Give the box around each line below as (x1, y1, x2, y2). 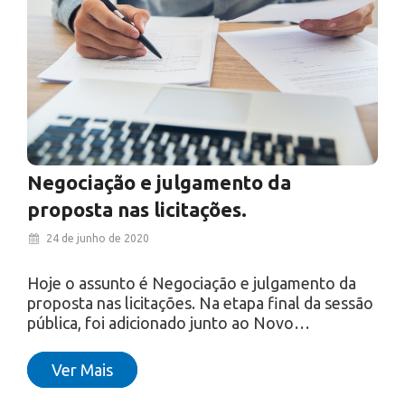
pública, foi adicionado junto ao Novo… (27, 313, 310, 332)
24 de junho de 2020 (43, 231, 149, 244)
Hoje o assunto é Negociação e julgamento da (27, 273, 356, 292)
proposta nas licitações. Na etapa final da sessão (27, 293, 373, 312)
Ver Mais (52, 360, 113, 379)
